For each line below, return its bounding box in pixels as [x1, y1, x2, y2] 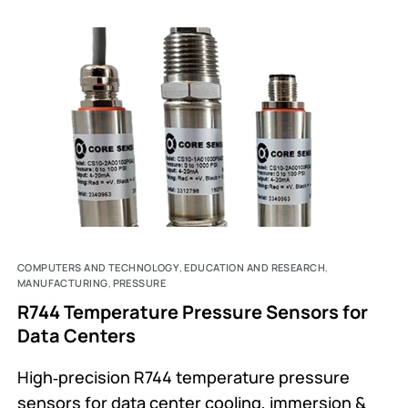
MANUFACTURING [16, 276, 108, 291]
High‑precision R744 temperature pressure [16, 366, 350, 389]
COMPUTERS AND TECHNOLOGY [16, 260, 180, 275]
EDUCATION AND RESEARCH [184, 260, 326, 275]
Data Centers [16, 323, 136, 349]
